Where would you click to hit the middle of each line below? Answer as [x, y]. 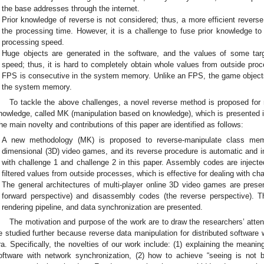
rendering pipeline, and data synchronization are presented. [103, 207]
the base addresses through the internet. [71, 9]
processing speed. [33, 42]
